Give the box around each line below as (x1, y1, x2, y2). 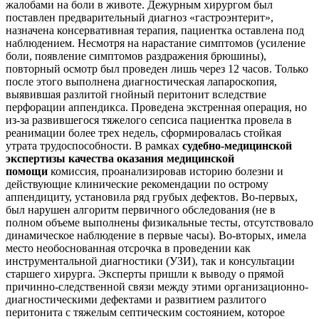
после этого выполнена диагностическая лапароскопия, (6, 75, 277, 88)
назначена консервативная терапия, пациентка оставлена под (6, 23, 304, 36)
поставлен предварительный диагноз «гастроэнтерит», (6, 11, 273, 23)
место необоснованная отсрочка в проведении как (6, 241, 251, 254)
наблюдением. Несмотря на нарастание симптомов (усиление (6, 36, 305, 49)
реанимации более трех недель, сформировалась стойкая (6, 126, 281, 139)
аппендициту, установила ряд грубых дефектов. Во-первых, (6, 190, 298, 203)
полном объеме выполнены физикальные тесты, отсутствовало (6, 216, 313, 229)
